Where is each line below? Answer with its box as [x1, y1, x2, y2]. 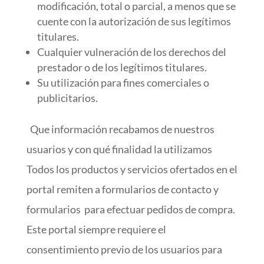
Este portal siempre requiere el [26, 223, 166, 236]
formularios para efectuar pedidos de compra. [26, 203, 235, 216]
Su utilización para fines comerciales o [37, 76, 209, 89]
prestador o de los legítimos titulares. [37, 61, 207, 74]
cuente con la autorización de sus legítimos [37, 15, 231, 28]
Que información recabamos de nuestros [26, 123, 214, 136]
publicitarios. [37, 91, 98, 104]
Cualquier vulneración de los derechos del [37, 45, 226, 58]
